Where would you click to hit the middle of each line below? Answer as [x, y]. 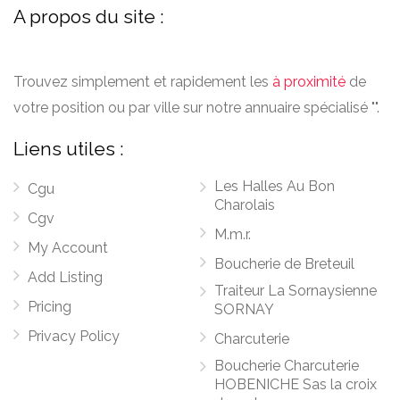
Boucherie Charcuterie [287, 366]
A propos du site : [89, 17]
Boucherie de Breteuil [284, 264]
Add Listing [65, 277]
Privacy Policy [74, 336]
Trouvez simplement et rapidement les [143, 82]
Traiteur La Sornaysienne [296, 291]
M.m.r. [233, 234]
